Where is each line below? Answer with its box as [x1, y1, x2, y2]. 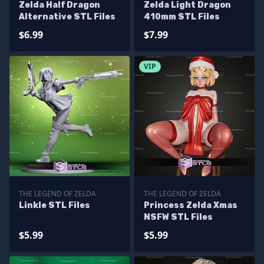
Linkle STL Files [19, 200, 90, 210]
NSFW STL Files [144, 212, 213, 222]
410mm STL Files [144, 12, 220, 22]
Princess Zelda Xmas [144, 200, 237, 210]
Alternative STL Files [19, 12, 115, 22]
